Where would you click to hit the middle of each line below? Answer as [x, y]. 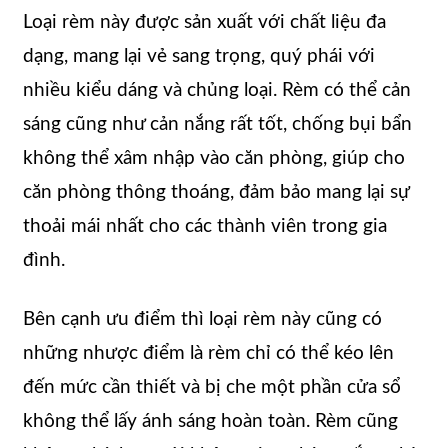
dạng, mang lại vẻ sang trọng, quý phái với [199, 57]
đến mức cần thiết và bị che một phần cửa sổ [212, 388]
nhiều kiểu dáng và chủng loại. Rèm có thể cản [217, 91]
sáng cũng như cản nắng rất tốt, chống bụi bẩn [217, 125]
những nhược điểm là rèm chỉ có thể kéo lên [208, 354]
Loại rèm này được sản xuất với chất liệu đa [204, 23]
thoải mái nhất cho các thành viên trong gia [205, 227]
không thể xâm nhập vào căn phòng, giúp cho [214, 159]
